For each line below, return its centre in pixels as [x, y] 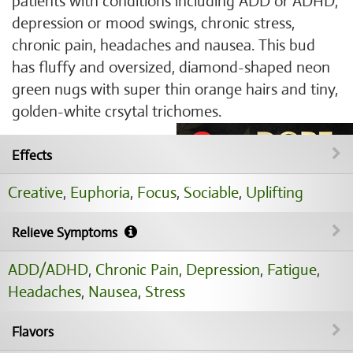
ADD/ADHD [48, 270]
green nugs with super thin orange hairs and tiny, [175, 89]
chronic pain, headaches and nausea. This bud [163, 45]
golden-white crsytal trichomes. [117, 111]
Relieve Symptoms [66, 233]
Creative [35, 193]
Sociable [211, 193]
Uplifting [275, 193]
